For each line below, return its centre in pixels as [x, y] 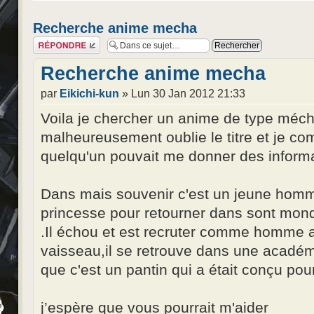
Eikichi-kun [89, 93]
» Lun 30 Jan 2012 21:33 [182, 93]
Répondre [50, 40]
